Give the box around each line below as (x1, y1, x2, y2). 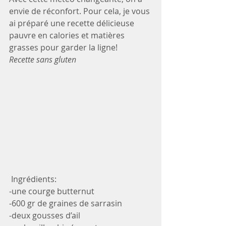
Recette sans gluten (9, 54, 76, 65)
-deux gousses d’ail (9, 210, 80, 221)
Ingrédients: (11, 174, 59, 185)
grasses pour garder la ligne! (9, 42, 118, 53)
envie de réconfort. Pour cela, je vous (9, 6, 152, 17)
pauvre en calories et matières (9, 30, 127, 41)
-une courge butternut (9, 186, 94, 197)
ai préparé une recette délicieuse (9, 18, 136, 29)
